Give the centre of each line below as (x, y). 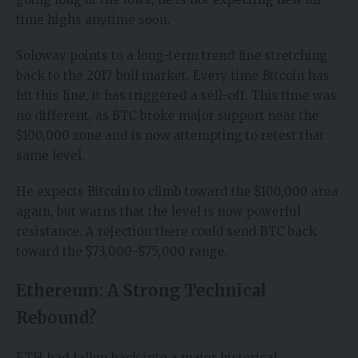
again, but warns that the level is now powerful (158, 212)
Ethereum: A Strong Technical (141, 291)
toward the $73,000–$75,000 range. (122, 252)
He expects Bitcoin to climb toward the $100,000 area (177, 192)
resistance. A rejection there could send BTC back (166, 232)
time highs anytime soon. (93, 20)
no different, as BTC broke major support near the (167, 116)
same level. (50, 156)
